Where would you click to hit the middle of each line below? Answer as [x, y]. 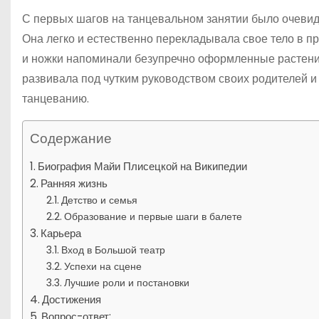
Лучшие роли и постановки [126, 282]
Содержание [71, 138]
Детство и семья [99, 200]
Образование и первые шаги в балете [153, 216]
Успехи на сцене [103, 266]
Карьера [61, 233]
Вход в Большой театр [113, 250]
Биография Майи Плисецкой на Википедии [143, 166]
